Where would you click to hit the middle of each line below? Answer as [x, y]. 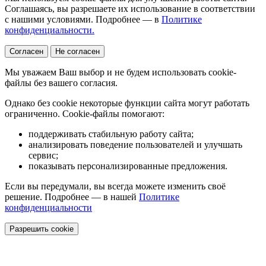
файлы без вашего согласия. [61, 83]
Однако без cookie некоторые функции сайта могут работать [127, 103]
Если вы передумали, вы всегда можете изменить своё [115, 186]
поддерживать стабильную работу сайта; [111, 134]
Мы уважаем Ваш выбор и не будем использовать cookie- [121, 72]
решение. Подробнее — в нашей [72, 197]
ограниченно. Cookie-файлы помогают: [85, 113]
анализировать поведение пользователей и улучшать [135, 144]
